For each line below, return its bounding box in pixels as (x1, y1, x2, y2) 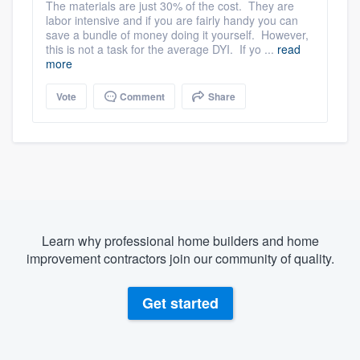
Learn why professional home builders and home (41, 231, 319, 250)
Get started (141, 292, 219, 314)
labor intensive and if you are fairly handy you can (46, 11, 298, 28)
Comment (117, 88, 165, 104)
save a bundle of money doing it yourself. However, (46, 26, 309, 43)
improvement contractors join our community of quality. (26, 248, 334, 268)
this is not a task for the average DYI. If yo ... (46, 40, 277, 57)
